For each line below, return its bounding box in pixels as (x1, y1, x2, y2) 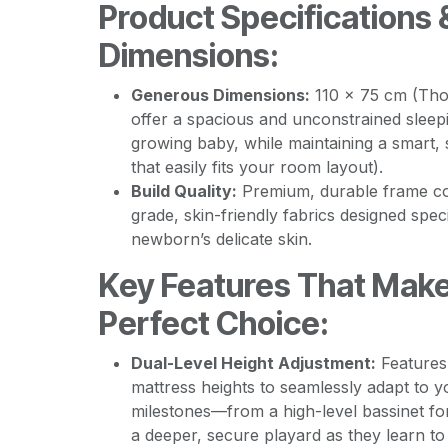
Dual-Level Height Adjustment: (130, 353, 376, 373)
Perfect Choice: (98, 304, 329, 343)
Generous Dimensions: (130, 85, 310, 105)
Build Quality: (130, 181, 237, 201)
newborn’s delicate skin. (130, 229, 312, 249)
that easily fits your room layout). (130, 157, 383, 177)
